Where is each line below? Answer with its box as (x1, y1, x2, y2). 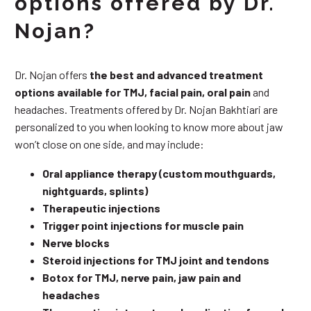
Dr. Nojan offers (15, 67, 90, 81)
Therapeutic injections (42, 201, 160, 215)
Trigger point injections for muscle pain (42, 219, 244, 233)
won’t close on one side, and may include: (15, 137, 204, 151)
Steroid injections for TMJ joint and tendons (42, 253, 269, 267)
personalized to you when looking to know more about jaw (15, 119, 283, 133)
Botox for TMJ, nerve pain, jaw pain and (42, 271, 241, 285)
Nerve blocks (42, 236, 110, 250)
